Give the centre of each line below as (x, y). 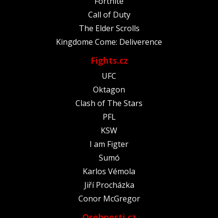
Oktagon (109, 89)
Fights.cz (109, 60)
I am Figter (109, 144)
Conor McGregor (109, 198)
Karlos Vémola (109, 171)
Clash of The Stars (109, 103)
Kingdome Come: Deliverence (109, 42)
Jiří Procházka (109, 185)
